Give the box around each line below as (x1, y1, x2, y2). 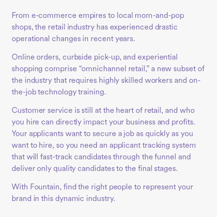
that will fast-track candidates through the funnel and (12, 153, 191, 161)
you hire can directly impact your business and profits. (12, 118, 195, 126)
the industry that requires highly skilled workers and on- (12, 77, 201, 85)
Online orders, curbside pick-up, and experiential (12, 53, 178, 62)
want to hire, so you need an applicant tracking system (12, 141, 196, 150)
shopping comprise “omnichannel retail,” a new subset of (12, 65, 204, 73)
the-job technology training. (12, 88, 106, 96)
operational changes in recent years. (12, 35, 136, 43)
